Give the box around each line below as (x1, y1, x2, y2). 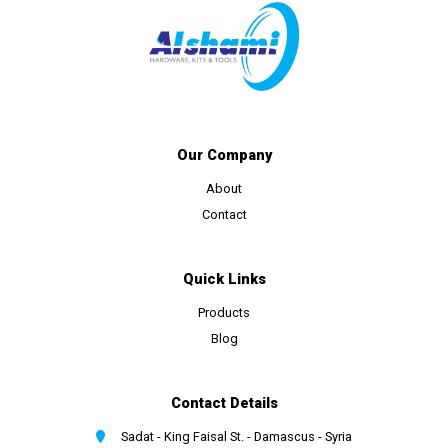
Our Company (176, 147, 272, 165)
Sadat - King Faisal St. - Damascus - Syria (115, 429, 353, 445)
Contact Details (170, 395, 278, 413)
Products (198, 305, 250, 321)
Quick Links (182, 271, 266, 289)
